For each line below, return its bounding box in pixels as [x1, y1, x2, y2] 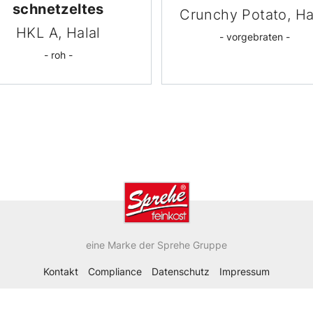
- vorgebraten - [219, 30, 290, 43]
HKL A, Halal [16, 24, 101, 41]
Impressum [219, 265, 270, 278]
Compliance [88, 265, 142, 278]
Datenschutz [152, 265, 210, 278]
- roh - [44, 48, 73, 61]
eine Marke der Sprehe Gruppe [86, 238, 227, 251]
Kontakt [43, 265, 78, 278]
